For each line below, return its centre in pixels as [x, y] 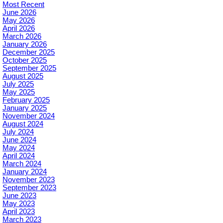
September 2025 [29, 68]
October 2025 [25, 60]
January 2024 [25, 171]
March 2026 [22, 36]
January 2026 [25, 44]
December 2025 [29, 52]
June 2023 [19, 195]
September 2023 [29, 187]
